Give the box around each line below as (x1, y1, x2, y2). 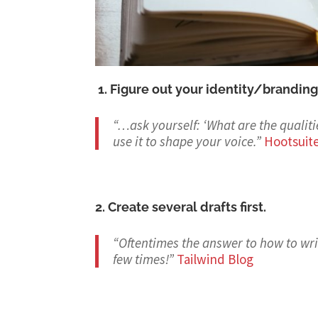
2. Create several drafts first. (95, 199, 267, 215)
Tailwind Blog (177, 251, 254, 268)
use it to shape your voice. (113, 133, 256, 150)
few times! (113, 251, 169, 268)
